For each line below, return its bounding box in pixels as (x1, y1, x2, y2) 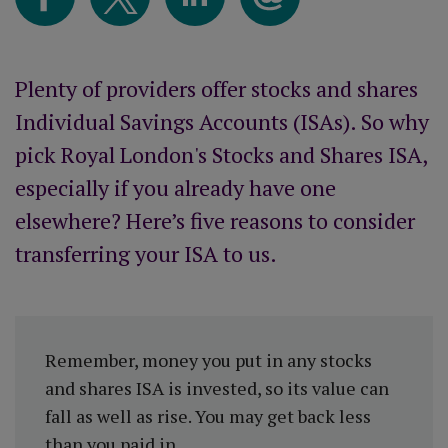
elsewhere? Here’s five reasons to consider (15, 205, 415, 235)
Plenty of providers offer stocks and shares (15, 73, 418, 103)
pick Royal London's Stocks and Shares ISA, (15, 139, 427, 169)
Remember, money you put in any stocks (45, 347, 372, 372)
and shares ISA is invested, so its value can (45, 375, 389, 400)
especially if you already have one (15, 172, 336, 202)
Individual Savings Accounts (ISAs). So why (15, 106, 429, 136)
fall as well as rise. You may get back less (45, 403, 371, 428)
